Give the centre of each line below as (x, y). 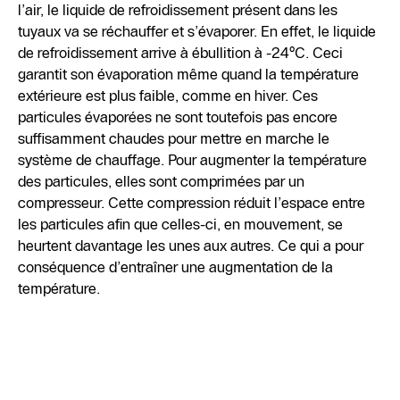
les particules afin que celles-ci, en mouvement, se (181, 225)
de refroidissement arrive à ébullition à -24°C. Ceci (181, 53)
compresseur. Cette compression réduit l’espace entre (192, 203)
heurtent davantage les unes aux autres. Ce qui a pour (191, 246)
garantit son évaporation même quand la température (189, 75)
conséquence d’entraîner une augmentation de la (176, 267)
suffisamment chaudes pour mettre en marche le (174, 139)
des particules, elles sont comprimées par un (162, 182)
